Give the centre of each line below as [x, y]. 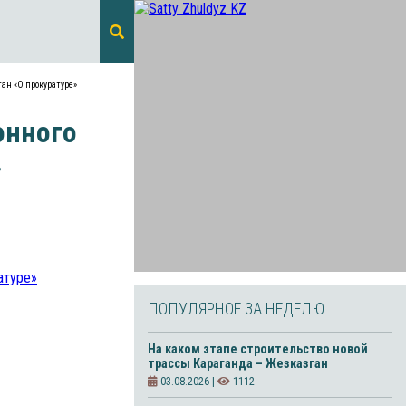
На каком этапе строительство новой [258, 349]
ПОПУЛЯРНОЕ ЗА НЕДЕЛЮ [236, 309]
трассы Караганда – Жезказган [238, 363]
